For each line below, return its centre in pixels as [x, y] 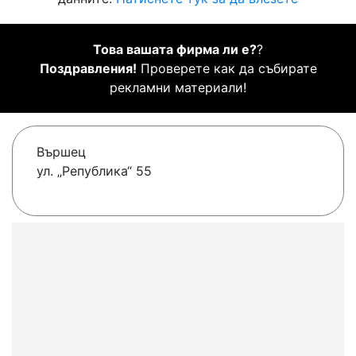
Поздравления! [88, 69]
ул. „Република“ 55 [94, 171]
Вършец [61, 152]
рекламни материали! [178, 88]
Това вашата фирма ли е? [175, 50]
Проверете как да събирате [226, 69]
